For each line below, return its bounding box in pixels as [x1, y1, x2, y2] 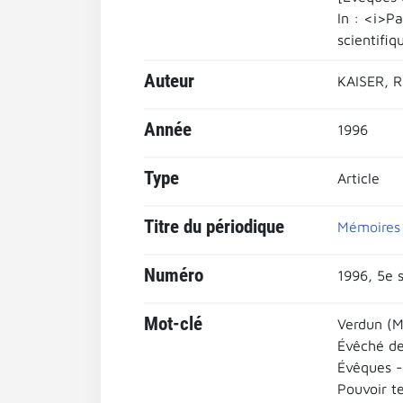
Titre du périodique [144, 216, 284, 237]
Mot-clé [144, 313, 202, 335]
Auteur [144, 70, 194, 92]
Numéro [144, 264, 203, 286]
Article [336, 170, 380, 186]
